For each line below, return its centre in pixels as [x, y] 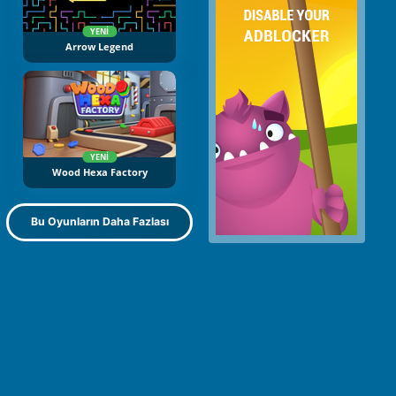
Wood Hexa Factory [99, 172]
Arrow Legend [99, 47]
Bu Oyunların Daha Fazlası [99, 222]
